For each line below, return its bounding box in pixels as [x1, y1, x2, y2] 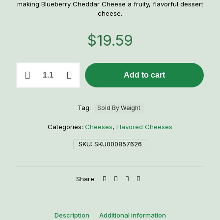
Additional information [99, 211, 166, 219]
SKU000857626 [94, 140, 142, 148]
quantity [16, 90, 40, 98]
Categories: [48, 123, 85, 131]
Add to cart [124, 71, 165, 79]
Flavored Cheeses [116, 123, 172, 131]
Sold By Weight [97, 105, 140, 111]
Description [54, 211, 89, 219]
